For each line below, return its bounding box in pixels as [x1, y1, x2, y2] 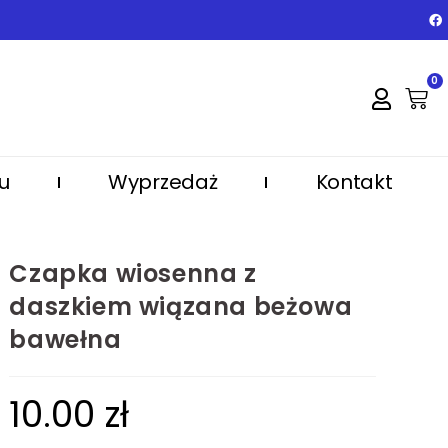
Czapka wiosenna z [9, 257, 257, 291]
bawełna [9, 323, 122, 357]
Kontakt [315, 168, 393, 197]
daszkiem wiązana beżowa [9, 290, 353, 324]
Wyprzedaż [108, 168, 218, 197]
